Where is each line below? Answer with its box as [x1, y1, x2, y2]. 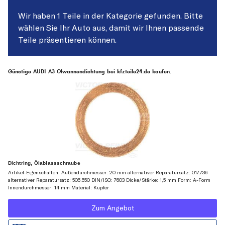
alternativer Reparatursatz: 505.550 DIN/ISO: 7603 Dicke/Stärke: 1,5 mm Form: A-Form [8, 177, 210, 184]
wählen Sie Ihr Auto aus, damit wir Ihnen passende [18, 23, 204, 33]
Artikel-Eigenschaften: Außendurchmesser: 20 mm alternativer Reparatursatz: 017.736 [8, 169, 207, 176]
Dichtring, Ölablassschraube [8, 160, 80, 166]
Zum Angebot [91, 203, 134, 213]
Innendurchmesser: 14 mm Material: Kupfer [8, 184, 109, 191]
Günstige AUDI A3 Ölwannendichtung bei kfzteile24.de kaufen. [8, 68, 171, 75]
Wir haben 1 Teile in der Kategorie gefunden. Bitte [18, 11, 203, 21]
